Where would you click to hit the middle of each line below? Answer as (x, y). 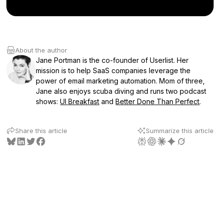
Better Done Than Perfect (158, 101)
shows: (48, 101)
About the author (41, 50)
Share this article (41, 130)
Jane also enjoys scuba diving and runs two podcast (121, 91)
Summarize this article (179, 130)
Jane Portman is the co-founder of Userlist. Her (112, 60)
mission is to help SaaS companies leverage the (113, 70)
